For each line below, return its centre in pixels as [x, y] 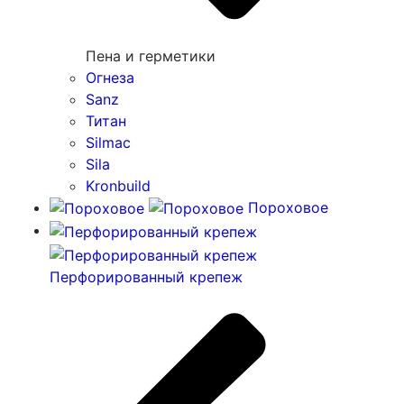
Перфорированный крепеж [146, 276]
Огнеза [110, 77]
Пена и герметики [151, 55]
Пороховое [286, 207]
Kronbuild [118, 185]
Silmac [108, 142]
